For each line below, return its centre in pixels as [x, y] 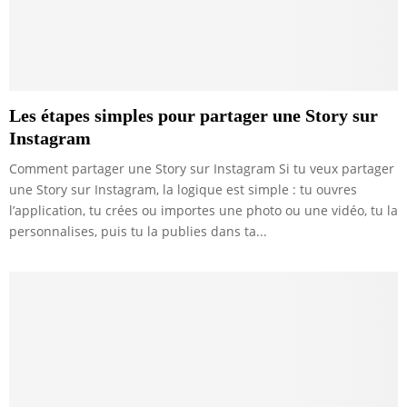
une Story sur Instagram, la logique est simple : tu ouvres [183, 189]
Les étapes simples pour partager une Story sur [194, 115]
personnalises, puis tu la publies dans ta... [138, 231]
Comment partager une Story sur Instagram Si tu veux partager [202, 168]
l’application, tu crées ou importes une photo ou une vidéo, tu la [203, 210]
